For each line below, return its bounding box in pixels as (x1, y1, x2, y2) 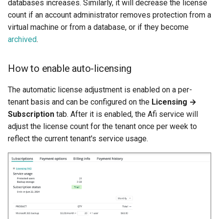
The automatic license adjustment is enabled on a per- (8, 85, 192, 94)
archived (8, 34, 37, 44)
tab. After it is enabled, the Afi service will (54, 109, 198, 119)
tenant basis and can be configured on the (8, 97, 152, 107)
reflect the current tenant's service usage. (8, 133, 148, 143)
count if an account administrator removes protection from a (8, 10, 211, 20)
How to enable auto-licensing (8, 62, 131, 74)
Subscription (8, 109, 54, 119)
